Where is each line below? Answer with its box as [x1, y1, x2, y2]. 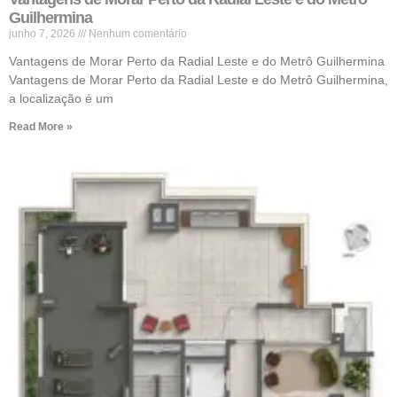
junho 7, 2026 [9, 27, 78, 41]
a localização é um [9, 91, 113, 106]
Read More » [9, 121, 73, 134]
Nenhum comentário [86, 27, 187, 41]
